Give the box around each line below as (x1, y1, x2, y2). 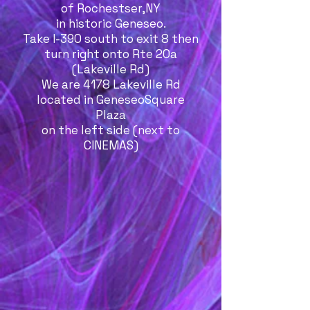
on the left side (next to (42, 122, 180, 138)
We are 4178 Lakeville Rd (41, 77, 181, 92)
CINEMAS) (83, 138, 138, 153)
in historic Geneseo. (55, 16, 166, 31)
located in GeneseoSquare (37, 92, 185, 107)
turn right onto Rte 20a (44, 46, 177, 62)
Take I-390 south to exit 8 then (23, 31, 199, 46)
